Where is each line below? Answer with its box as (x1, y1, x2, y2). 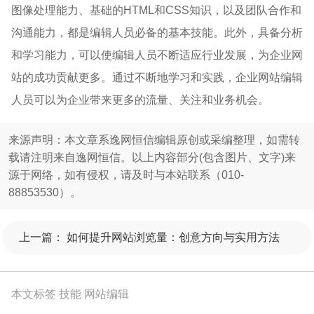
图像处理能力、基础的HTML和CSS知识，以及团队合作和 (11, 4, 301, 16)
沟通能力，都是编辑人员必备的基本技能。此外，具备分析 (11, 26, 303, 39)
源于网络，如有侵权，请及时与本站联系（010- (8, 168, 244, 181)
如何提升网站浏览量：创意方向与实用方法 (67, 231, 280, 243)
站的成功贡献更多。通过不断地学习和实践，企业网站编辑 (11, 71, 303, 83)
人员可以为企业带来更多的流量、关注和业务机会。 (11, 93, 269, 106)
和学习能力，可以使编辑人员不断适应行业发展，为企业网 (11, 48, 303, 61)
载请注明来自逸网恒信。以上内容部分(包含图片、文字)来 (8, 151, 296, 163)
